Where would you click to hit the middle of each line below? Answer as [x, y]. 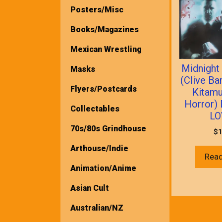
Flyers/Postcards [104, 89]
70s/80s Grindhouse [108, 128]
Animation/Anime [103, 168]
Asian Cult [90, 188]
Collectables [95, 109]
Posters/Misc [97, 9]
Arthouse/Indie [99, 148]
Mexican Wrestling [106, 49]
